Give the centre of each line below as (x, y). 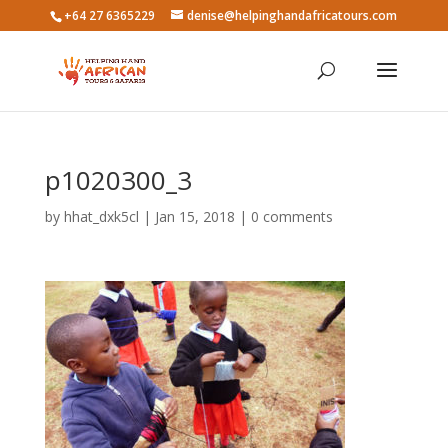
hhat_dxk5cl (101, 216)
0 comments (291, 216)
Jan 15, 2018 (194, 216)
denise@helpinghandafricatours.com (292, 15)
